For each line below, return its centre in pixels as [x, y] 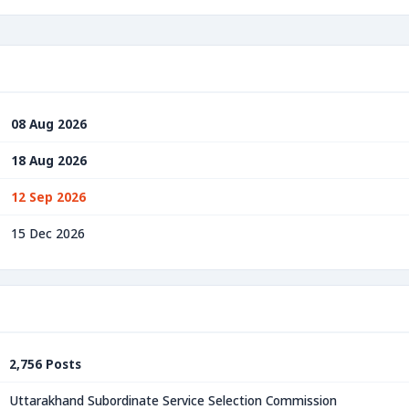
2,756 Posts [45, 364]
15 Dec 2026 [48, 233]
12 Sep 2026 [48, 197]
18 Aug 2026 [49, 160]
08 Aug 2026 [49, 124]
